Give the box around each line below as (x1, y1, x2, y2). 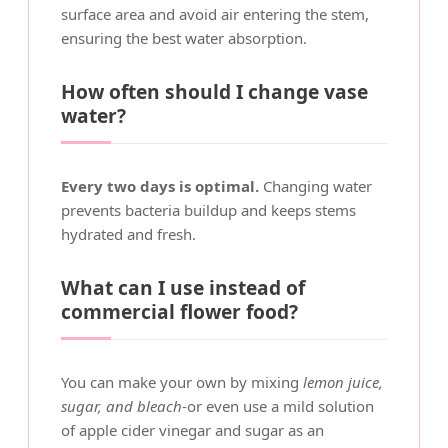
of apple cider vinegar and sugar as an (61, 420, 324, 440)
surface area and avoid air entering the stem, (61, 4, 369, 24)
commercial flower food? (61, 298, 298, 325)
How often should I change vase (61, 78, 368, 105)
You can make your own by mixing (61, 372, 303, 392)
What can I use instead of (61, 274, 305, 301)
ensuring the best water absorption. (61, 28, 307, 48)
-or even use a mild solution (182, 396, 374, 416)
